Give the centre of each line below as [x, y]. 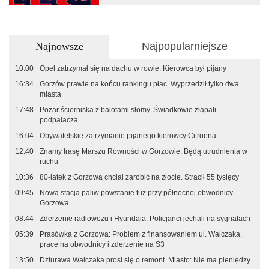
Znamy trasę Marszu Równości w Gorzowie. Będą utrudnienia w [144, 151]
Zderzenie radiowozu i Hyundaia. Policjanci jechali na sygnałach [145, 218]
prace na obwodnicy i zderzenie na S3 [102, 244]
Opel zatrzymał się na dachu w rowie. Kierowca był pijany [133, 68]
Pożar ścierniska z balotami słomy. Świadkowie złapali [128, 110]
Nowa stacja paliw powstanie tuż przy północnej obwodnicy [136, 192]
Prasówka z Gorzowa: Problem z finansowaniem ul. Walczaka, [141, 234]
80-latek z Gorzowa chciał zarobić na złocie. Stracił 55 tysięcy [139, 177]
